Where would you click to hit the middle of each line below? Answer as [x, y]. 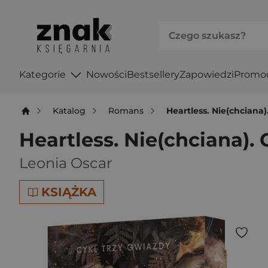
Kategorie [42, 74]
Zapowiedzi [206, 74]
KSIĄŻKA [69, 192]
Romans [126, 110]
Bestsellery [153, 74]
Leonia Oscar [66, 163]
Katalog [69, 110]
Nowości [106, 74]
